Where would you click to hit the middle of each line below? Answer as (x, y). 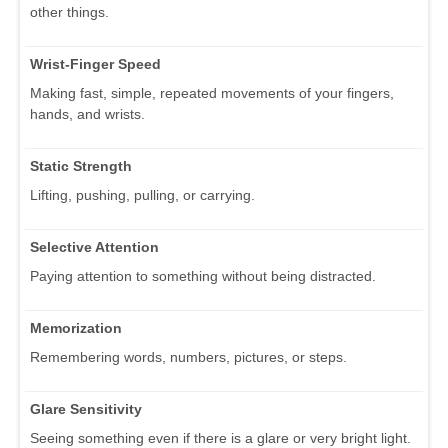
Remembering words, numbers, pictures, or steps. (188, 356)
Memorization (76, 327)
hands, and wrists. (87, 113)
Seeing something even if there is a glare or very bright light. (220, 437)
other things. (69, 11)
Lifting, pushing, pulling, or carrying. (142, 194)
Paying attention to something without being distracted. (203, 275)
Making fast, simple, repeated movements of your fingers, (212, 92)
